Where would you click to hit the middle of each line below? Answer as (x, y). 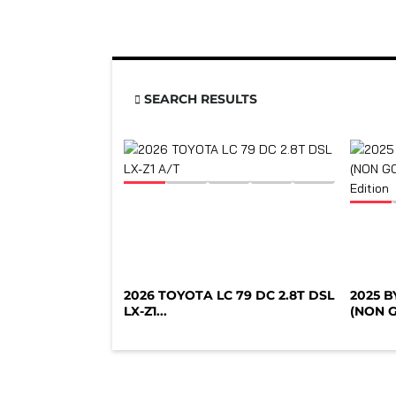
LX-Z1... (145, 311)
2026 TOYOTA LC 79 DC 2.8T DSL (229, 295)
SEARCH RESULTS (199, 99)
